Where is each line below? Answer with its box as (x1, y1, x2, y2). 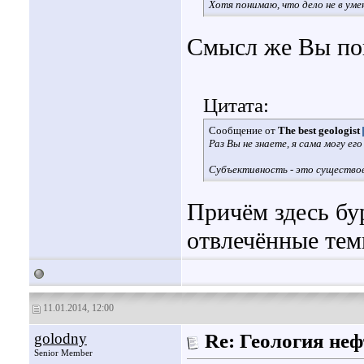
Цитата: (203, 94, 269, 117)
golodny (34, 330, 87, 347)
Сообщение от (209, 124, 278, 137)
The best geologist (278, 124, 360, 137)
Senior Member (34, 348, 93, 357)
